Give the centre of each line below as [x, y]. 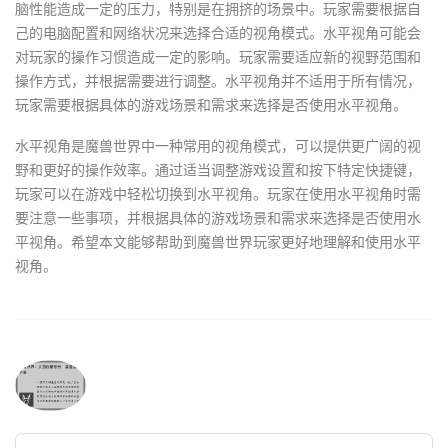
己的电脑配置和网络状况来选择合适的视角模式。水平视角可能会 [218, 33]
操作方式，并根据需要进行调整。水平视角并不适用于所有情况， [218, 81]
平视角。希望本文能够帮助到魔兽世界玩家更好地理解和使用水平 [218, 242]
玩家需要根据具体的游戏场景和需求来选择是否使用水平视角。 [211, 105]
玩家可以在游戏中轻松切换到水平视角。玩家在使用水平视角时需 [218, 194]
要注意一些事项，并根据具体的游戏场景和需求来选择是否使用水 [218, 218]
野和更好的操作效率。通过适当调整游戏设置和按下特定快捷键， [218, 170]
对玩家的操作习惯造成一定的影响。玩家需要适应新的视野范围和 [218, 57]
